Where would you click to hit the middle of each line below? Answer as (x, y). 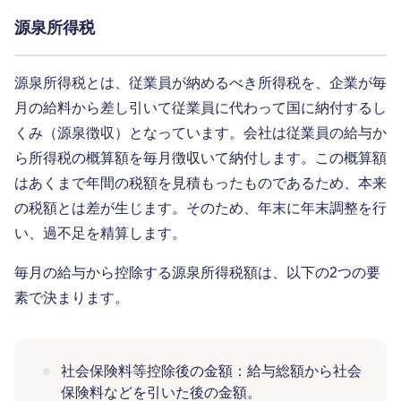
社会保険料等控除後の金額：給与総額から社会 (211, 371)
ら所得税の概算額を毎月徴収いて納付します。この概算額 (200, 158)
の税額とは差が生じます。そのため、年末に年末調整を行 (200, 209)
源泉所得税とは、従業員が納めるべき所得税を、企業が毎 (200, 83)
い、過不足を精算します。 (100, 234)
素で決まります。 (72, 298)
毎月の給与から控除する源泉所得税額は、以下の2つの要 (197, 273)
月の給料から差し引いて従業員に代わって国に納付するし (200, 108)
